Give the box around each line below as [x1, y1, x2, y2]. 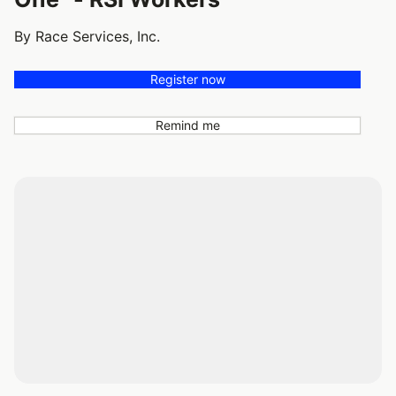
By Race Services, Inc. [14, 27, 160, 45]
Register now [149, 71, 225, 87]
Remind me [155, 117, 220, 133]
